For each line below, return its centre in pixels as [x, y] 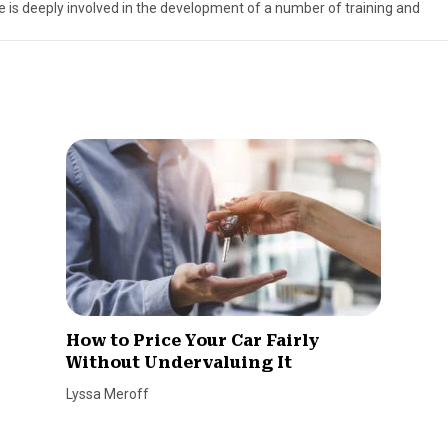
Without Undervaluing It [179, 363]
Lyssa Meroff [108, 394]
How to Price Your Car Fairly [193, 341]
